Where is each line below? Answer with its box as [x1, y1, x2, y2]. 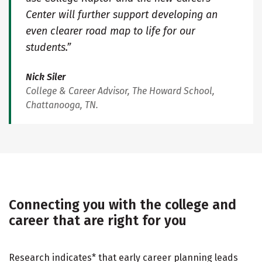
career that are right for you [9, 212, 187, 229]
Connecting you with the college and [9, 196, 236, 213]
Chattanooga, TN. [26, 99, 98, 111]
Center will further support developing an [26, 8, 218, 21]
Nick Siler [26, 71, 65, 82]
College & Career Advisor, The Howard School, [26, 85, 215, 96]
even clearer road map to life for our [26, 24, 195, 37]
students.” [26, 40, 71, 54]
